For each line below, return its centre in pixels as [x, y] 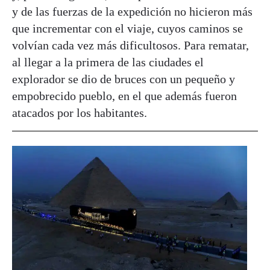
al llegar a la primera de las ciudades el [108, 62]
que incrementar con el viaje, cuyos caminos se [127, 28]
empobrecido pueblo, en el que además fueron [124, 96]
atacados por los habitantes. [80, 112]
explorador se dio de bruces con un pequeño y [124, 79]
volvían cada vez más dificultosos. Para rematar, [130, 45]
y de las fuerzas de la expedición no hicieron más [132, 11]
